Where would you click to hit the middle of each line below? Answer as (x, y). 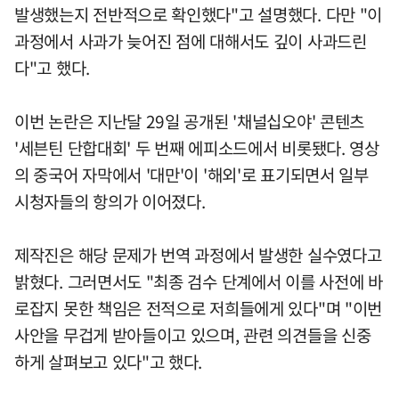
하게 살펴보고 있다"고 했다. (109, 361)
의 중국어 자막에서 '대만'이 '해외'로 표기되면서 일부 (191, 174)
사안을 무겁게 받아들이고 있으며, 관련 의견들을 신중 (193, 334)
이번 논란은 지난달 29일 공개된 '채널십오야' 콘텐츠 (190, 121)
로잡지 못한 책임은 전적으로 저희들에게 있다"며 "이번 (199, 308)
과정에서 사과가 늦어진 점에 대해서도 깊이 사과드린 (191, 41)
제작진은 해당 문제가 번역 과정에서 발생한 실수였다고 (198, 254)
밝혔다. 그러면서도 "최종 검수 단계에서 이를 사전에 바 (199, 281)
